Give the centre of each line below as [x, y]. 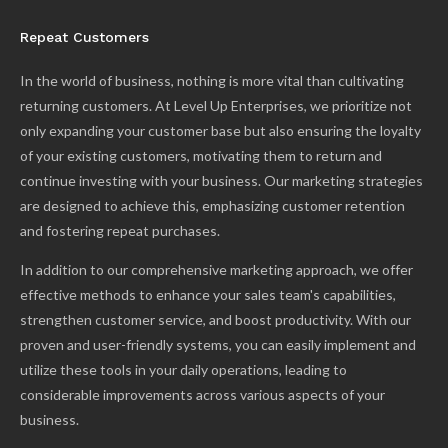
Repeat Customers [84, 37]
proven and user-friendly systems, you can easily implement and [218, 345]
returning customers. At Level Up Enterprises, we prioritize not [216, 106]
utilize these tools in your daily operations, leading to [183, 370]
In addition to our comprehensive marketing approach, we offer [216, 270]
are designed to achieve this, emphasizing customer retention [212, 206]
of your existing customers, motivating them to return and [201, 156]
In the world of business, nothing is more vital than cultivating [212, 81]
